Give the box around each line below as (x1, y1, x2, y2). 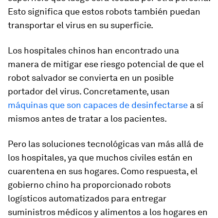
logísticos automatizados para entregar (8, 193, 166, 203)
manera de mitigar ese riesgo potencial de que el (8, 58, 204, 69)
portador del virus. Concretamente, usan (8, 86, 170, 96)
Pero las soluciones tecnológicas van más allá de (8, 138, 203, 149)
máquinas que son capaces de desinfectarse (8, 99, 188, 110)
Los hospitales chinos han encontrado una (8, 45, 179, 55)
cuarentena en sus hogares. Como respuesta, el (8, 165, 198, 176)
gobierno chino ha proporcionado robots (8, 179, 171, 190)
